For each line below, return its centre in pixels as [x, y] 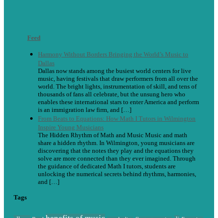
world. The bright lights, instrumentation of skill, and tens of [117, 87]
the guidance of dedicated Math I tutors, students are [107, 166]
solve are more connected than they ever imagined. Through [117, 159]
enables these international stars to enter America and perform [118, 102]
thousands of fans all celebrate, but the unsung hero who [112, 94]
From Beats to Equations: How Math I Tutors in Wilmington [117, 119]
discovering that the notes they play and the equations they [116, 151]
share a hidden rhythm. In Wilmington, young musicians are [116, 143]
